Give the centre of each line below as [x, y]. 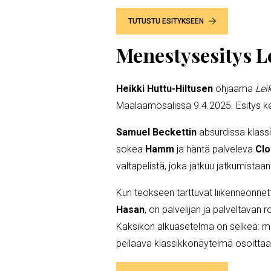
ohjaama [234, 88]
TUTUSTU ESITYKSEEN [166, 21]
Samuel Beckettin [158, 132]
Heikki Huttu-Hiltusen [165, 88]
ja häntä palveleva [216, 149]
